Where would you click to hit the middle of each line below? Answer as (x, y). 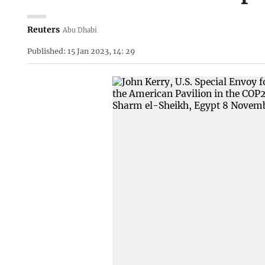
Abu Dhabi (80, 30)
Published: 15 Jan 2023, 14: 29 (81, 51)
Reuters (43, 29)
